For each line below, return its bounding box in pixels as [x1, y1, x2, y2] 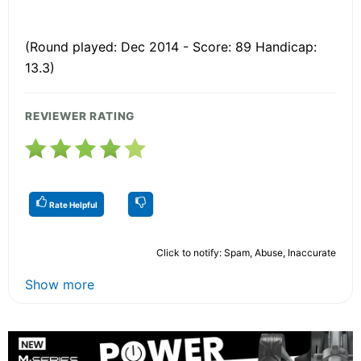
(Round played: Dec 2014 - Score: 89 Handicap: [25, 38, 317, 55]
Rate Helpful [48, 199, 98, 210]
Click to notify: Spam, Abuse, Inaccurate [156, 246, 336, 259]
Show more [25, 276, 94, 293]
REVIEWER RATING [25, 109, 135, 122]
